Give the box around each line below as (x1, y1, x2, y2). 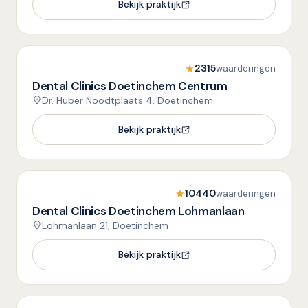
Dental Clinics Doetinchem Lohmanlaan (32, 203, 245, 219)
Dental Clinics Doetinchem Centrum (32, 78, 228, 93)
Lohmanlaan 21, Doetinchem (42, 219, 168, 232)
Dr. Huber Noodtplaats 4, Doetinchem (42, 94, 213, 107)
